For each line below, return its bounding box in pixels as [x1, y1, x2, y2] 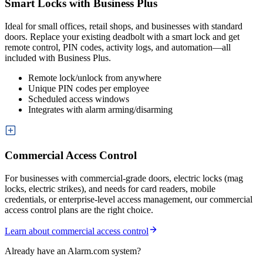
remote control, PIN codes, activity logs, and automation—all [5, 42, 231, 52]
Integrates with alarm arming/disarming [28, 104, 173, 114]
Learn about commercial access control [5, 225, 149, 236]
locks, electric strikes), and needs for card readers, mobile [5, 183, 215, 194]
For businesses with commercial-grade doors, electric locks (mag [5, 173, 243, 183]
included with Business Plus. [5, 52, 111, 63]
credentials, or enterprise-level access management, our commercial [5, 194, 252, 204]
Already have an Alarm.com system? [5, 245, 141, 256]
